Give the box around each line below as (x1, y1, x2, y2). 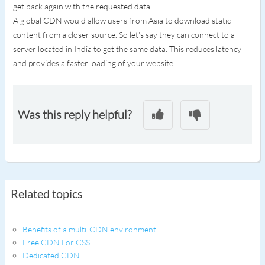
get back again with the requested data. (12, 1, 154, 11)
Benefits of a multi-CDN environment (22, 224, 156, 234)
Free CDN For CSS (22, 237, 90, 247)
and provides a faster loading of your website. (12, 58, 177, 68)
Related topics (10, 186, 83, 201)
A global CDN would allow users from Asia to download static (12, 15, 231, 25)
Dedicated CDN (22, 250, 80, 260)
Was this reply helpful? (17, 107, 131, 121)
